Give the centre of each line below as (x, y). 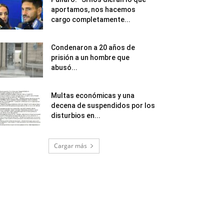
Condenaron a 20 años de (93, 47)
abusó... (64, 67)
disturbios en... (76, 115)
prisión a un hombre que (90, 57)
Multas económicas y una (93, 95)
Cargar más (70, 145)
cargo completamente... (91, 19)
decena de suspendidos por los (103, 105)
